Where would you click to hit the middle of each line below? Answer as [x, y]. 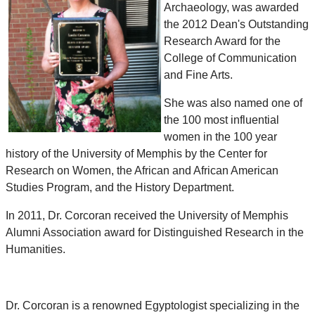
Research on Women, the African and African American [142, 171]
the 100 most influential [221, 120]
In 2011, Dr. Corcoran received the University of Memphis [147, 216]
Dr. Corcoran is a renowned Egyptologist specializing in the [153, 306]
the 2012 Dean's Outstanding [236, 25]
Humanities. [37, 250]
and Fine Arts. [200, 75]
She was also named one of [233, 103]
